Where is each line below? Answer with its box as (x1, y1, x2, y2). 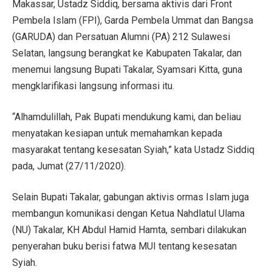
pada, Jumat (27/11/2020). (12, 160, 126, 172)
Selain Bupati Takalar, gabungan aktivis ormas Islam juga (12, 191, 249, 203)
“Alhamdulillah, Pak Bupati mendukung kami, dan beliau (12, 110, 241, 123)
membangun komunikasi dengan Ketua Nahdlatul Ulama (12, 207, 245, 219)
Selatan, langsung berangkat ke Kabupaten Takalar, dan (12, 47, 242, 59)
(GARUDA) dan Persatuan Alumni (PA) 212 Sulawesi (12, 30, 230, 42)
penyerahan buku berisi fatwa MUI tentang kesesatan (12, 240, 237, 252)
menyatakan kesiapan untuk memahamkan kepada (12, 127, 222, 139)
